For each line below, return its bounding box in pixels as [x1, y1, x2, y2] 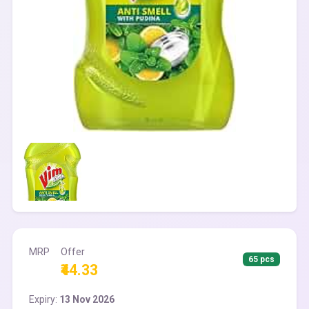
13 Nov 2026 [59, 294, 114, 305]
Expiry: [29, 294, 59, 305]
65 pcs [248, 255, 275, 264]
